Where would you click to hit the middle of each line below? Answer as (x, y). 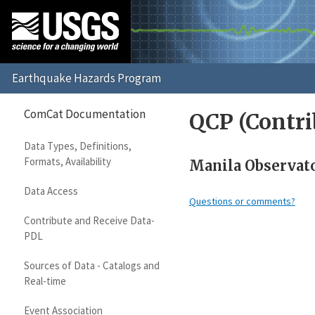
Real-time (45, 281)
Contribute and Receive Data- (89, 221)
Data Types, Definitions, (77, 146)
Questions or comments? (242, 201)
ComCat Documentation (85, 114)
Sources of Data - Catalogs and (91, 266)
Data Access (51, 191)
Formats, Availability (67, 162)
